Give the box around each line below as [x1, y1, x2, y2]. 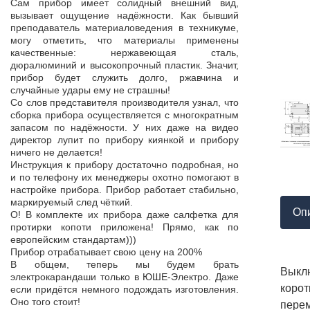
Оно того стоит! [10, 296, 80, 307]
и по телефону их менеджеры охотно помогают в [10, 172, 239, 183]
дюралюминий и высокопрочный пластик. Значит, [10, 60, 239, 71]
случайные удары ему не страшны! [10, 84, 170, 95]
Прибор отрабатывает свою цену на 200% [10, 246, 202, 257]
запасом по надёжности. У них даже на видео [10, 122, 239, 133]
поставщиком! [239, 145, 302, 156]
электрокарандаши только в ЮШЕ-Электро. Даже [10, 271, 239, 282]
